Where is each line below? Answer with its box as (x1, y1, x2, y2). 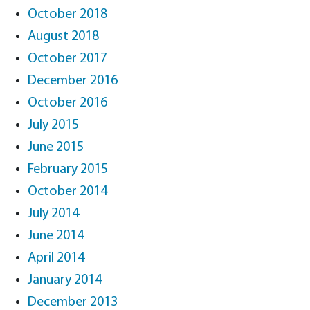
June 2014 (28, 229, 84, 243)
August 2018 (28, 30, 99, 44)
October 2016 (28, 96, 107, 110)
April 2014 (28, 251, 84, 265)
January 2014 (28, 273, 102, 287)
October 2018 (28, 8, 107, 21)
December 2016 (28, 74, 118, 88)
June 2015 (28, 140, 84, 154)
